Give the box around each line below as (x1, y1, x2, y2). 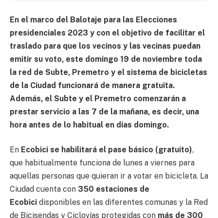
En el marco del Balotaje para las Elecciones (10, 15, 177, 24)
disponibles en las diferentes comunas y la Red (37, 198, 208, 207)
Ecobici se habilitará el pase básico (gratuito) (21, 145, 192, 155)
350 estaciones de (78, 184, 149, 194)
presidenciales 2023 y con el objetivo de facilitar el (10, 28, 205, 37)
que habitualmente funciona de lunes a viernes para (10, 158, 195, 168)
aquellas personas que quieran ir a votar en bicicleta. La (10, 171, 208, 181)
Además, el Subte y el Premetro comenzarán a (10, 93, 186, 103)
